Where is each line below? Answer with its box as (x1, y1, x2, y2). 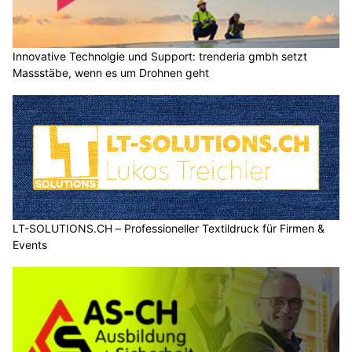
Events (13, 237, 47, 251)
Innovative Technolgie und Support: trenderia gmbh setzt (13, 49, 307, 63)
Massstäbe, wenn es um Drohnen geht (13, 65, 209, 79)
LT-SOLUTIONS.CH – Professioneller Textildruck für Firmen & (13, 221, 324, 235)
